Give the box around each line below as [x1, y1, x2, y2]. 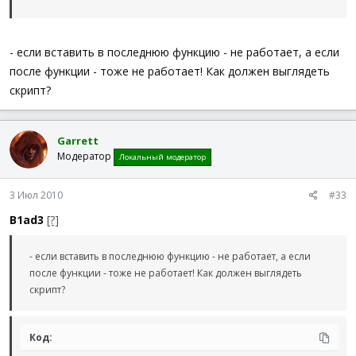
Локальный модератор [119, 151, 206, 162]
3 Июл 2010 [10, 188, 63, 202]
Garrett [57, 133, 99, 148]
